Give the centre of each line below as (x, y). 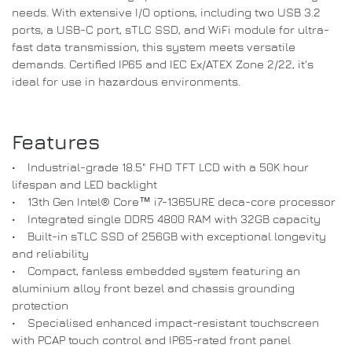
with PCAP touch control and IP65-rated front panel (151, 340)
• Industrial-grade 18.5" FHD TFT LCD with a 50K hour (160, 167)
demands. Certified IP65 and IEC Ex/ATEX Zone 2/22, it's (163, 64)
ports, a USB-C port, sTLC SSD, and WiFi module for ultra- (170, 29)
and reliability (50, 253)
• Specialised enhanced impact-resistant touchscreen (165, 323)
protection (40, 305)
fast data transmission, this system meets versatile (154, 46)
